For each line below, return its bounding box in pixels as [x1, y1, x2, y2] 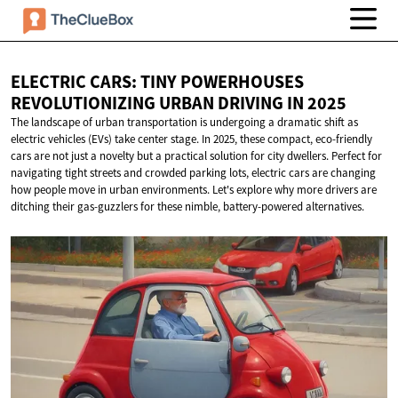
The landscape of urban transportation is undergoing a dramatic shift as [11, 115, 358, 131]
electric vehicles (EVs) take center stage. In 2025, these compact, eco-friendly [11, 131, 372, 147]
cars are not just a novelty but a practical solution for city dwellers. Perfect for [11, 148, 382, 164]
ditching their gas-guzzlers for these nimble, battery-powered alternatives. [11, 199, 364, 215]
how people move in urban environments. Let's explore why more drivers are [11, 182, 377, 198]
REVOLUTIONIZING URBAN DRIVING [11, 92, 287, 115]
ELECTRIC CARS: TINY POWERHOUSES [11, 70, 304, 94]
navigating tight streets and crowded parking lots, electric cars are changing [11, 165, 376, 181]
